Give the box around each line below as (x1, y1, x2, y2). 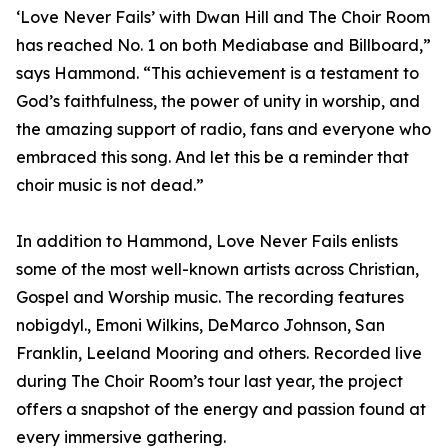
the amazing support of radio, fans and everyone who (16, 119, 431, 140)
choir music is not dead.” (16, 175, 204, 196)
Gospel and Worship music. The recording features (16, 287, 404, 308)
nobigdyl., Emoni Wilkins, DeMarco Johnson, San (16, 315, 385, 336)
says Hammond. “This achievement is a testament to (16, 63, 419, 84)
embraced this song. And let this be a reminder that (16, 147, 409, 168)
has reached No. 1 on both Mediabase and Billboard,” (16, 35, 431, 56)
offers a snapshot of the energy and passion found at (16, 399, 426, 420)
